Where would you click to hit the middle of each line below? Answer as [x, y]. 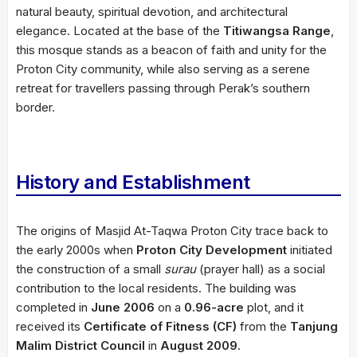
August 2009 [199, 345]
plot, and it [274, 307]
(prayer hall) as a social [261, 269]
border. [35, 107]
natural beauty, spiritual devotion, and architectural [152, 11]
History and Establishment [133, 182]
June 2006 [123, 307]
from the [263, 326]
